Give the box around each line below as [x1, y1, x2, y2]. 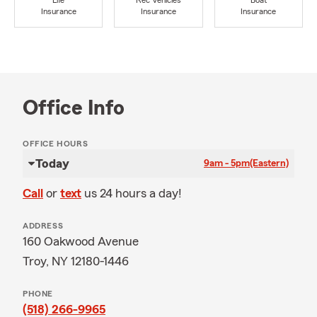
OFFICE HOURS [23, 139, 88, 148]
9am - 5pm [204, 158, 250, 168]
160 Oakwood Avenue [23, 235, 139, 248]
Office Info [23, 98, 125, 119]
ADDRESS [23, 221, 64, 230]
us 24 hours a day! [84, 187, 182, 200]
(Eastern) [250, 158, 289, 168]
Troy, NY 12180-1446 [23, 255, 129, 267]
